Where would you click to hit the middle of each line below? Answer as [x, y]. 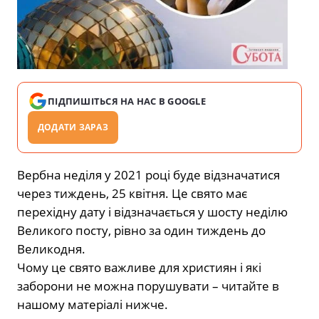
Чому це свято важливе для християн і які [139, 268]
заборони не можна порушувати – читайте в [148, 286]
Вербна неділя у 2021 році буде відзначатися [148, 175]
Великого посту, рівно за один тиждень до [141, 231]
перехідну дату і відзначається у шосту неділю [152, 212]
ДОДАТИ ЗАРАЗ [73, 127]
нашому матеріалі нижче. [93, 305]
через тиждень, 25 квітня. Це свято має [132, 194]
